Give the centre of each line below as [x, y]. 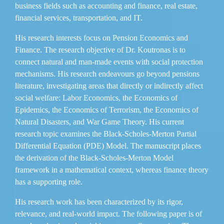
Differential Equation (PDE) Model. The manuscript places [108, 145]
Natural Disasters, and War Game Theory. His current [99, 121]
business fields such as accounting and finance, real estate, [106, 5]
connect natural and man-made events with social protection [109, 61]
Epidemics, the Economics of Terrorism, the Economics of [107, 109]
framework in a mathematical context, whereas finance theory [112, 169]
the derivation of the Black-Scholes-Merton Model [94, 157]
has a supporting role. [49, 181]
